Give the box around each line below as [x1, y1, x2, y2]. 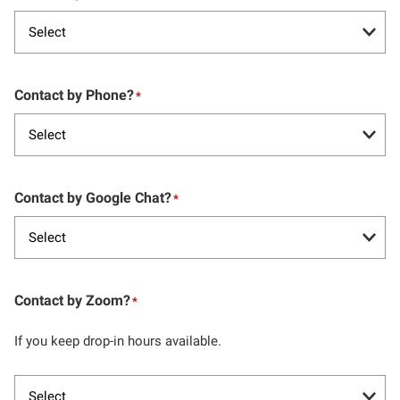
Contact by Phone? [14, 87, 134, 104]
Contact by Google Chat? [14, 189, 171, 207]
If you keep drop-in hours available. [14, 333, 221, 350]
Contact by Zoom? [14, 292, 130, 310]
